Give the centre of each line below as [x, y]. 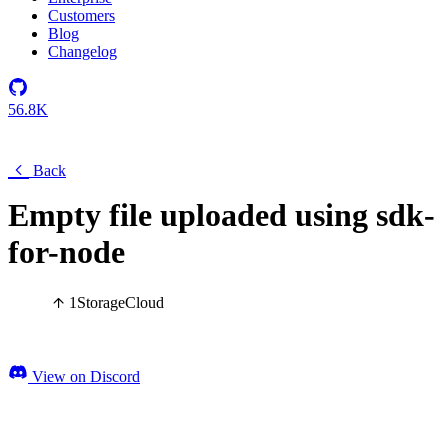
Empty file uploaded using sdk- [221, 215]
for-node [66, 252]
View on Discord [84, 377]
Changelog [82, 51]
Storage [101, 303]
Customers [81, 15]
